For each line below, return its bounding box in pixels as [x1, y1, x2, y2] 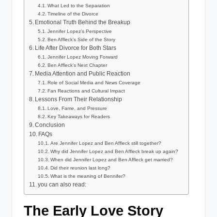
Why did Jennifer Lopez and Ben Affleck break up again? [50, 149, 179, 155]
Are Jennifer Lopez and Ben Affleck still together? [50, 140, 162, 146]
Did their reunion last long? [50, 165, 111, 171]
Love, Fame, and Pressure [47, 106, 108, 111]
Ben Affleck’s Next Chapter [47, 62, 108, 68]
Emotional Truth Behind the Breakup [35, 19, 131, 26]
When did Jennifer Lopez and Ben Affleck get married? [50, 157, 173, 163]
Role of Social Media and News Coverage [47, 80, 141, 86]
